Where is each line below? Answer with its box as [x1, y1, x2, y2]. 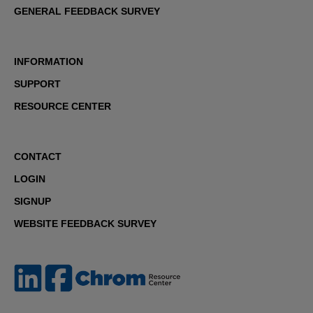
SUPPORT [14, 78, 61, 89]
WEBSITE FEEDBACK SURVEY [14, 217, 156, 229]
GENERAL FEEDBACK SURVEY [14, 5, 160, 17]
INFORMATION [14, 55, 83, 67]
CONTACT [14, 150, 61, 162]
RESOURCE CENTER [14, 100, 111, 112]
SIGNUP [14, 195, 51, 207]
